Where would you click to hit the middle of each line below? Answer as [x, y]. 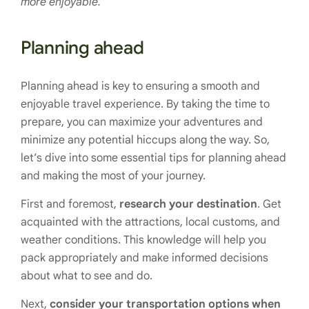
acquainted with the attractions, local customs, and [150, 222]
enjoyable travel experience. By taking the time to [145, 104]
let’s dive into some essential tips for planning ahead [153, 158]
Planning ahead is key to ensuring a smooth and [140, 86]
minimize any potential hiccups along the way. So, [145, 140]
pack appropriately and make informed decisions [144, 258]
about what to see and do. [87, 276]
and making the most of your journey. [113, 176]
